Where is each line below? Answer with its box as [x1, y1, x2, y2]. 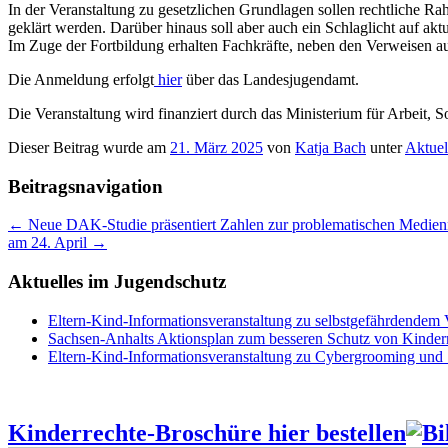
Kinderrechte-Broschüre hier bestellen [8, 419, 406, 446]
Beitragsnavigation [8, 175, 163, 197]
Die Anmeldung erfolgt [8, 70, 154, 88]
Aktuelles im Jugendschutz [8, 270, 226, 292]
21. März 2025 [170, 138, 263, 156]
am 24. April [8, 234, 91, 252]
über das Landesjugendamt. [182, 70, 359, 88]
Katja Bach [295, 138, 366, 156]
